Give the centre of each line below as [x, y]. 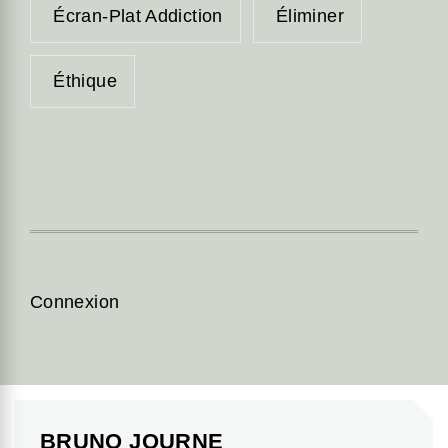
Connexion [75, 301]
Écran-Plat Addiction [138, 15]
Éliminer [309, 15]
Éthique [85, 81]
